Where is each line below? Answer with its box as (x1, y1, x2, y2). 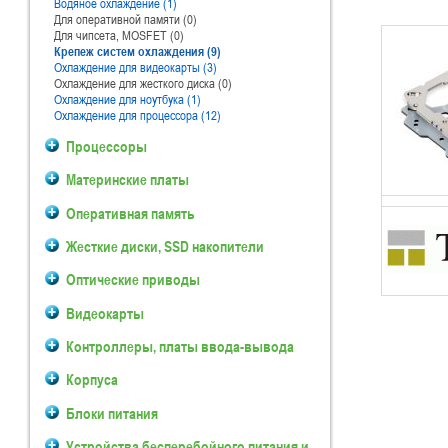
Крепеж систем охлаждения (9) (54, 42, 221, 59)
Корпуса (66, 369, 118, 390)
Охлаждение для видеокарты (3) (54, 58, 217, 75)
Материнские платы (66, 169, 189, 190)
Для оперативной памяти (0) (45, 10, 197, 27)
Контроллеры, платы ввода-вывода (66, 335, 294, 356)
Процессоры (66, 135, 147, 156)
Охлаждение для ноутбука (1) (54, 90, 201, 107)
